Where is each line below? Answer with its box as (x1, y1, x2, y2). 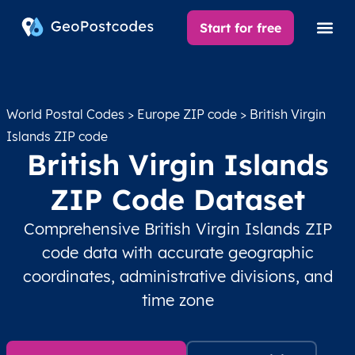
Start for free (200, 20, 282, 36)
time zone (141, 290, 214, 310)
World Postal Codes (6, 106, 124, 122)
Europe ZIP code (137, 106, 237, 122)
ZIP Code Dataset (50, 181, 305, 217)
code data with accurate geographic (41, 242, 314, 262)
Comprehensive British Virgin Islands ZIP (23, 219, 332, 239)
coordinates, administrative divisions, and (22, 266, 333, 286)
